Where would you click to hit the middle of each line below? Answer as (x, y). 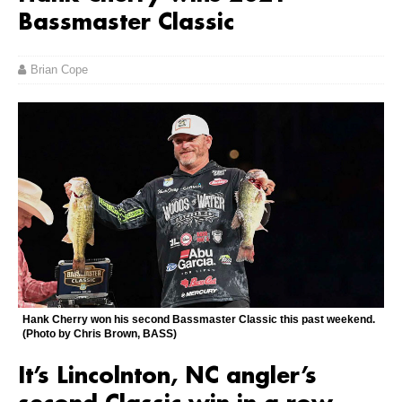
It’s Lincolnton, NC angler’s (167, 377)
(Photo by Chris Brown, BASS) (100, 334)
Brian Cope (59, 69)
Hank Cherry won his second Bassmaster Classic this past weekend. (199, 320)
